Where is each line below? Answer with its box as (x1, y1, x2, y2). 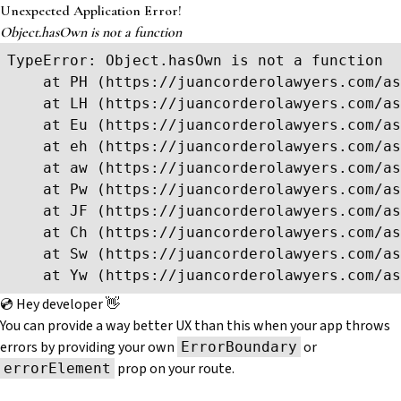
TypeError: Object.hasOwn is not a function (7, 52, 383, 69)
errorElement (4, 360, 111, 377)
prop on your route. (115, 359, 235, 379)
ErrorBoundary (181, 338, 297, 355)
